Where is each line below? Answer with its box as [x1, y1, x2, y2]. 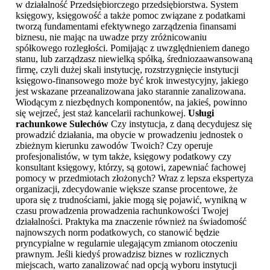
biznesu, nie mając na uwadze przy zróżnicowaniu [16, 31, 207, 42]
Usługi [188, 107, 214, 118]
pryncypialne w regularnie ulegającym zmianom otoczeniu [16, 237, 237, 248]
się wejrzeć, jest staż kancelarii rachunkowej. [16, 107, 188, 118]
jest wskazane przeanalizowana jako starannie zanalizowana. [16, 86, 246, 96]
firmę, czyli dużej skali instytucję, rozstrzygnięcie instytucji [16, 64, 239, 75]
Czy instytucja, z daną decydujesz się [108, 118, 252, 129]
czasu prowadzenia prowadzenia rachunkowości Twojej [16, 205, 228, 216]
